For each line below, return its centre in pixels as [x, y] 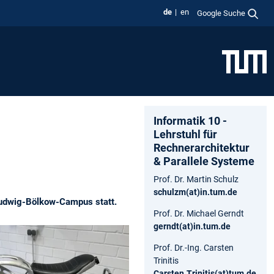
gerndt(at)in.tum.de [192, 226]
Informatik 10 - [190, 120]
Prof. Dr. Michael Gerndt [199, 213]
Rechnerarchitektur [202, 147]
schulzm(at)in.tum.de [195, 192]
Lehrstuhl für [185, 134]
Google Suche [221, 13]
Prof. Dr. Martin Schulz [196, 179]
